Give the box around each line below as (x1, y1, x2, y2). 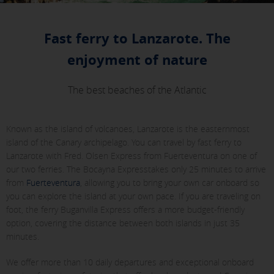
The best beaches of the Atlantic (67, 83, 207, 97)
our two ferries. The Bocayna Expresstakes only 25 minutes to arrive (6, 163, 266, 176)
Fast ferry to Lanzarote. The (43, 29, 231, 48)
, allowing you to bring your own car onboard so (80, 177, 259, 189)
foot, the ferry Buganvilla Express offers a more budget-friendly (6, 204, 245, 216)
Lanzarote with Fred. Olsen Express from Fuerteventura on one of (6, 150, 257, 162)
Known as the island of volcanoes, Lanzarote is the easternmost (6, 123, 250, 135)
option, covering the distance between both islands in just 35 (6, 217, 240, 229)
